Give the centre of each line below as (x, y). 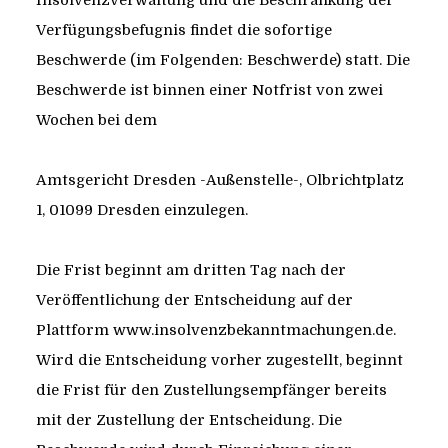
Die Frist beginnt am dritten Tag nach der (190, 270)
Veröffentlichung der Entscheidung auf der (194, 300)
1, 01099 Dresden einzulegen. (141, 210)
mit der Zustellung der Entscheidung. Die (188, 420)
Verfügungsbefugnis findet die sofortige (183, 30)
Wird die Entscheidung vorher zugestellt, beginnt (219, 360)
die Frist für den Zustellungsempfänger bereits (211, 390)
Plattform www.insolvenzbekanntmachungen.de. (215, 330)
